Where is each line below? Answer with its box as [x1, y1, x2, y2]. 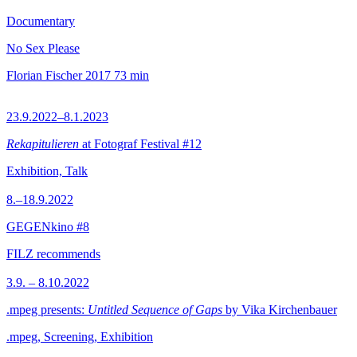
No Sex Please [6, 41, 80, 55]
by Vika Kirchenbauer [222, 303, 337, 316]
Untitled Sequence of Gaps [88, 303, 222, 316]
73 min [114, 69, 149, 82]
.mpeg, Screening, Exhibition [6, 330, 153, 343]
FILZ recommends [6, 247, 100, 261]
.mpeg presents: [6, 303, 88, 316]
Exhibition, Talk [6, 164, 88, 178]
